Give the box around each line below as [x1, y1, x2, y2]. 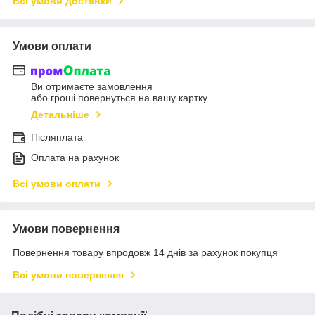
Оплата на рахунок [31, 152, 119, 164]
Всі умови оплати [13, 178, 101, 190]
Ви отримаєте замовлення [31, 81, 153, 93]
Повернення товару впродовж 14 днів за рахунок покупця [13, 247, 278, 259]
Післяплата [31, 131, 83, 143]
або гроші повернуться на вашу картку [31, 92, 207, 104]
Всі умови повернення [13, 269, 124, 281]
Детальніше [31, 109, 89, 121]
